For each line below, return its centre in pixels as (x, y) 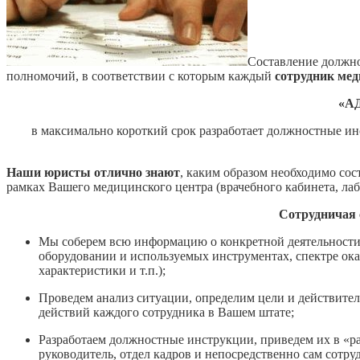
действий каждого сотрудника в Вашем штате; (166, 312)
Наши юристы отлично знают (93, 172)
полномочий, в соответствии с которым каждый (141, 76)
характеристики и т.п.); (102, 270)
